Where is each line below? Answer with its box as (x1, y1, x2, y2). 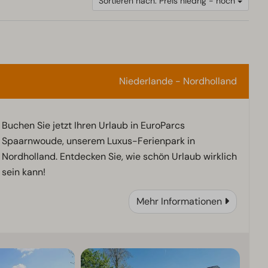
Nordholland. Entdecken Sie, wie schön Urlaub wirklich (1, 150, 237, 163)
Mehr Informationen (136, 195, 222, 208)
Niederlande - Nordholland (118, 75, 237, 88)
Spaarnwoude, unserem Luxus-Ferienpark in (1, 135, 195, 148)
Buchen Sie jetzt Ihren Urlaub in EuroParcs (1, 119, 185, 132)
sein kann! (1, 166, 45, 179)
